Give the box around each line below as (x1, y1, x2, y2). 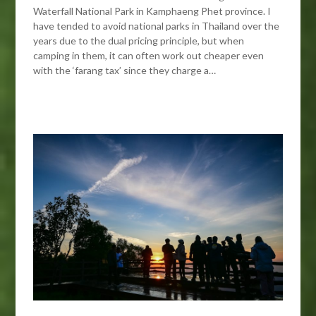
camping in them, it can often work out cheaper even (33, 49, 265, 61)
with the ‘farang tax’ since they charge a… (33, 63, 217, 76)
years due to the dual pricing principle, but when (33, 34, 245, 47)
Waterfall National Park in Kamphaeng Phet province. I (33, 4, 272, 17)
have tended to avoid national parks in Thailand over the (33, 19, 280, 32)
